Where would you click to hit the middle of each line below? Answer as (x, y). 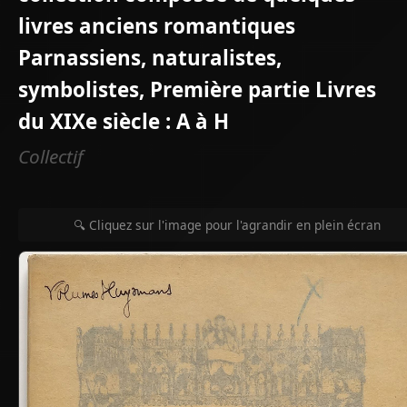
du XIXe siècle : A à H (124, 121)
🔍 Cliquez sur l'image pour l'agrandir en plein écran (227, 224)
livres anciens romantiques (157, 25)
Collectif (51, 156)
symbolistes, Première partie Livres (197, 89)
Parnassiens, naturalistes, (150, 57)
